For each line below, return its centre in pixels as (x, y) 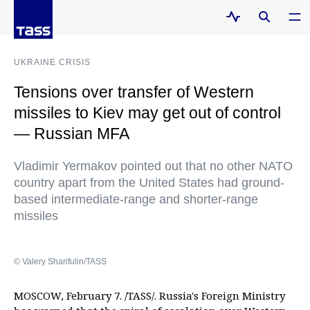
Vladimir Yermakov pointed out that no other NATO (153, 166)
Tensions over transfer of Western (134, 92)
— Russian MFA (72, 134)
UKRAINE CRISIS (52, 62)
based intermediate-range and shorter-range (136, 199)
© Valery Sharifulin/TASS (60, 262)
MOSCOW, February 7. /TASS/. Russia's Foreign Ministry (149, 295)
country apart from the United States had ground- (149, 183)
